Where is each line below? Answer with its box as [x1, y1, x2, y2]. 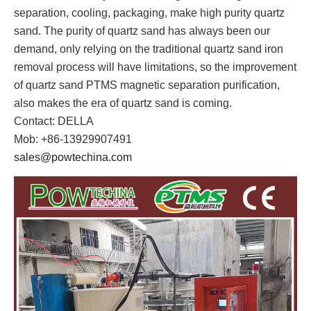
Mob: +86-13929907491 [14, 133, 132, 146]
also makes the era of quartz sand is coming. [14, 97, 232, 110]
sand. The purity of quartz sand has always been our [14, 25, 270, 37]
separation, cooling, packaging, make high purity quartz [14, 7, 285, 19]
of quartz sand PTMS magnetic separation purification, [14, 79, 280, 92]
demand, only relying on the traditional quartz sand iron [14, 43, 283, 56]
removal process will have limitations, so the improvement [14, 61, 296, 74]
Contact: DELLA [14, 115, 94, 128]
